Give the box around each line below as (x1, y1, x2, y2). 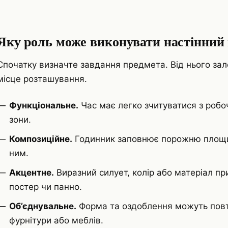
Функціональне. (9, 100, 78, 110)
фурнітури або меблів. (9, 215, 103, 226)
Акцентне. (9, 167, 54, 178)
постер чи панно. (9, 182, 82, 192)
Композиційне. (9, 134, 72, 145)
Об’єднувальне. (9, 201, 76, 212)
